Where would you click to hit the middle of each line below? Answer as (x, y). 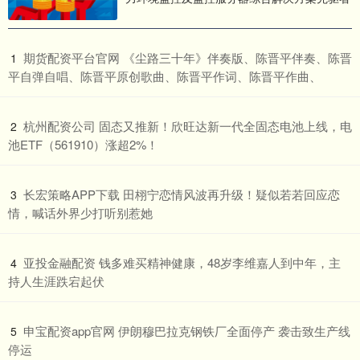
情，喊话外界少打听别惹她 (80, 212)
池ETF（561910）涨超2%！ (83, 144)
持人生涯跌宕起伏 (56, 280)
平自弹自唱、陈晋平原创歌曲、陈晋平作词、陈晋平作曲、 (165, 76)
